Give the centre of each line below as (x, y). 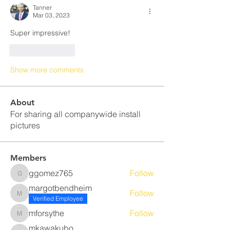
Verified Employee (58, 198)
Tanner (42, 7)
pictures (25, 125)
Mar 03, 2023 (51, 15)
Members (28, 158)
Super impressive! (40, 33)
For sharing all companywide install (75, 114)
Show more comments (47, 70)
